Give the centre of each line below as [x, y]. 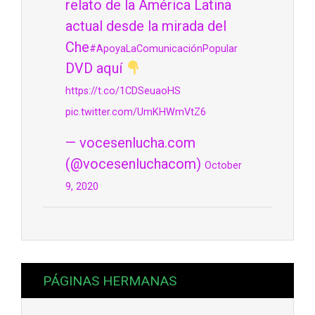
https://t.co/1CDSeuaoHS [123, 91]
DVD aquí [96, 69]
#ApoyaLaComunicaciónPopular [163, 49]
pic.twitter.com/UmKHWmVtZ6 [136, 112]
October [223, 166]
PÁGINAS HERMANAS [110, 281]
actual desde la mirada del [146, 26]
